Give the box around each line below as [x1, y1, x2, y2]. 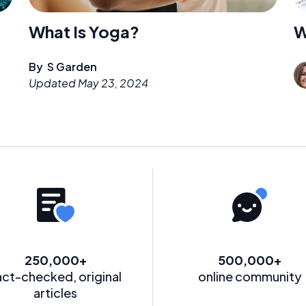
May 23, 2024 [78, 75, 148, 90]
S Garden [47, 59, 97, 74]
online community [197, 268, 302, 284]
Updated [29, 75, 78, 90]
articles [33, 284, 78, 301]
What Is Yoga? [29, 20, 139, 42]
